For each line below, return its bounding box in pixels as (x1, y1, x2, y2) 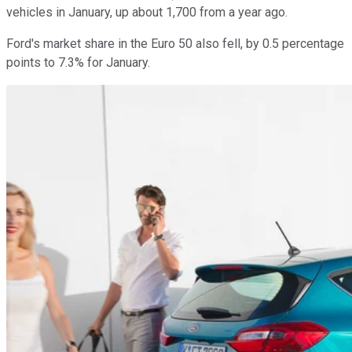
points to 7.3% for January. (6, 54, 150, 70)
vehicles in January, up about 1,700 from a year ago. (6, 4, 288, 20)
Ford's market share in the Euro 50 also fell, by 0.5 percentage (6, 35, 344, 51)
